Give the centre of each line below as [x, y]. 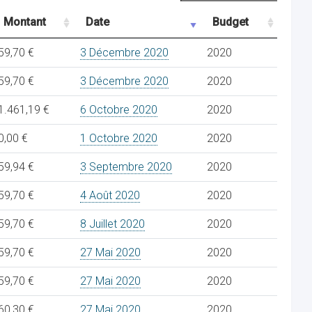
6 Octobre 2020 [119, 110]
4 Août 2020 [110, 195]
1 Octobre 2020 [119, 138]
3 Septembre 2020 [126, 167]
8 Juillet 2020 [112, 224]
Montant [25, 22]
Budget [231, 22]
